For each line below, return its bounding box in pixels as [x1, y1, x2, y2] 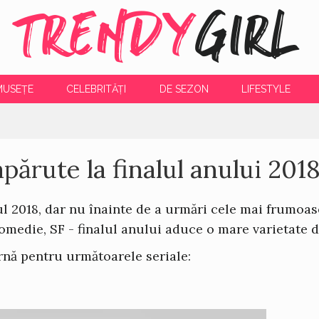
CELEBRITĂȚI [66, 83, 127, 95]
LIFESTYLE [241, 83, 291, 95]
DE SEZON [159, 83, 209, 95]
